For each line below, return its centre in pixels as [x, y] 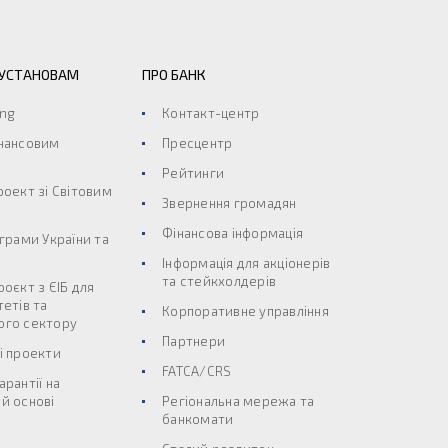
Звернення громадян [229, 203]
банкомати [198, 419]
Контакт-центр [211, 113]
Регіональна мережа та [238, 401]
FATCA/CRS [197, 371]
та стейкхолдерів [219, 281]
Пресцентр [197, 143]
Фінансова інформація [232, 233]
